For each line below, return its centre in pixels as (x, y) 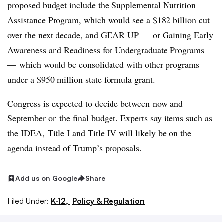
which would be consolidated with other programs (109, 64)
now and (166, 103)
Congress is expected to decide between (79, 103)
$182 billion (176, 20)
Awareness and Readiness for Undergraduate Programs (106, 50)
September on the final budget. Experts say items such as (110, 118)
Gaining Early (188, 35)
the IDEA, (26, 133)
